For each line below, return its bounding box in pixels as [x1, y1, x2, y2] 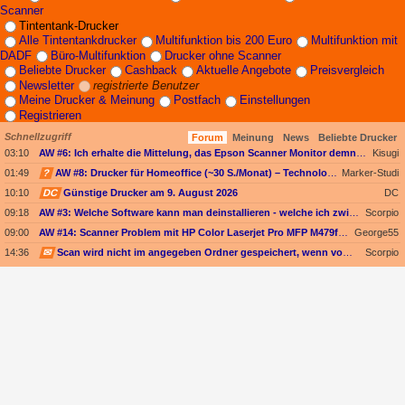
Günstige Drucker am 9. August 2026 [63, 187, 238, 199]
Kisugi [372, 147, 399, 159]
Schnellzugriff [5, 131, 71, 143]
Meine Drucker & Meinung [19, 93, 155, 108]
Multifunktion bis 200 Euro [155, 33, 292, 48]
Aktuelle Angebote [196, 63, 291, 78]
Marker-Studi [342, 167, 399, 179]
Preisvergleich [310, 63, 384, 78]
